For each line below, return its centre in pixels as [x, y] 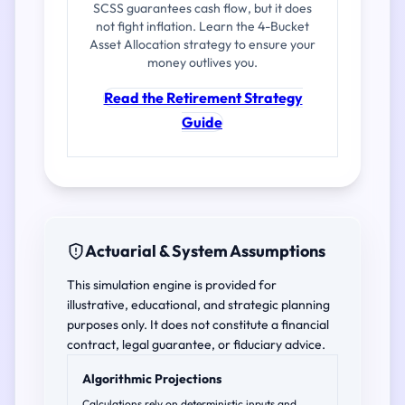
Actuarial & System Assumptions [205, 251]
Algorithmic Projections [152, 379]
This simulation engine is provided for [172, 285]
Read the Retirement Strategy [203, 98]
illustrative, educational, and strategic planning [198, 305]
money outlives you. [202, 62]
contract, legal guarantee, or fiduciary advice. [196, 344]
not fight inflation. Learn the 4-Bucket [202, 26]
